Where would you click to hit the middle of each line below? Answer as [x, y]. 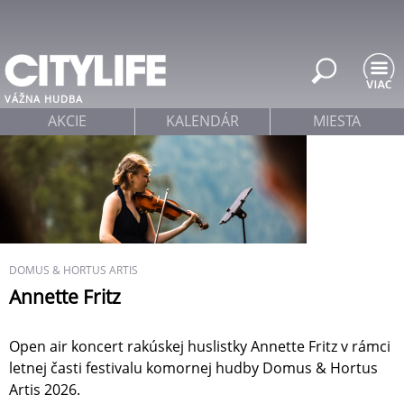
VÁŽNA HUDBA [44, 99]
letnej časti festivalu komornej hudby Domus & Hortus [193, 368]
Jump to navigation [202, 13]
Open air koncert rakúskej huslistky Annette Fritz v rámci [200, 347]
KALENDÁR [202, 121]
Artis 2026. [45, 390]
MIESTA [337, 121]
